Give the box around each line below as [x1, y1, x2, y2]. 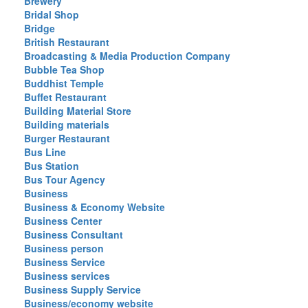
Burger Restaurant [24, 131, 110, 145]
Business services [24, 269, 110, 283]
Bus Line [24, 145, 66, 159]
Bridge [24, 21, 55, 35]
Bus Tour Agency [24, 173, 105, 186]
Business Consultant [24, 228, 123, 241]
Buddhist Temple [24, 76, 104, 90]
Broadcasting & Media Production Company [24, 49, 230, 63]
